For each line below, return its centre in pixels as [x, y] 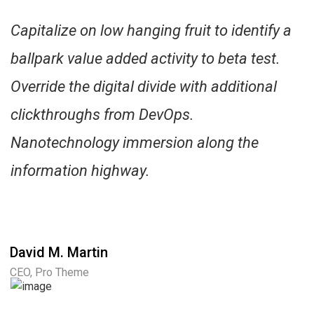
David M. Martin [59, 253]
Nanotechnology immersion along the [135, 143]
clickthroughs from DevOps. [102, 115]
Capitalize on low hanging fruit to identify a [151, 31]
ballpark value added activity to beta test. [145, 59]
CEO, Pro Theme [49, 273]
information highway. [80, 171]
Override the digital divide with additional [144, 87]
